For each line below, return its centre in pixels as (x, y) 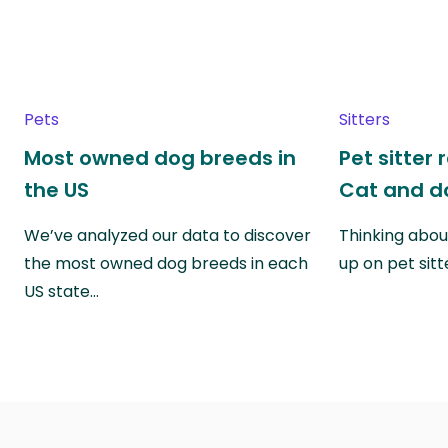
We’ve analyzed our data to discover (167, 235)
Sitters (365, 119)
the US (56, 189)
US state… (61, 291)
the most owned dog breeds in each (166, 263)
